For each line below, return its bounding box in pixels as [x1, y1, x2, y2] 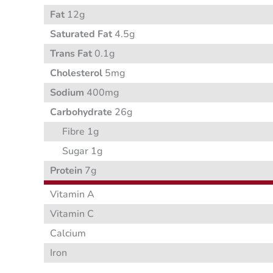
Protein [50, 164, 82, 178]
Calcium [50, 227, 86, 241]
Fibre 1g [62, 125, 99, 139]
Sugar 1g [62, 144, 102, 158]
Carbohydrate [50, 105, 112, 119]
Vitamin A [50, 188, 94, 202]
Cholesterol [50, 66, 102, 80]
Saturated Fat [50, 27, 112, 41]
